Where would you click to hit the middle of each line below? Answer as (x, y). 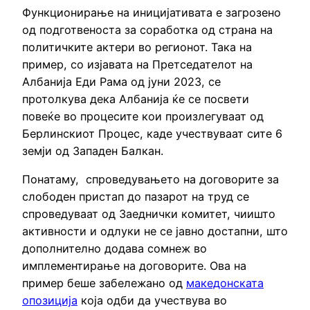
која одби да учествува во (152, 301)
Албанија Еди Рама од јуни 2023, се (121, 82)
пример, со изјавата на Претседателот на (137, 65)
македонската (225, 283)
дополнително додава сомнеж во (115, 249)
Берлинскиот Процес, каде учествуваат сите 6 (152, 134)
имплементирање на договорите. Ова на (134, 266)
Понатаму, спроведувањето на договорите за (151, 180)
